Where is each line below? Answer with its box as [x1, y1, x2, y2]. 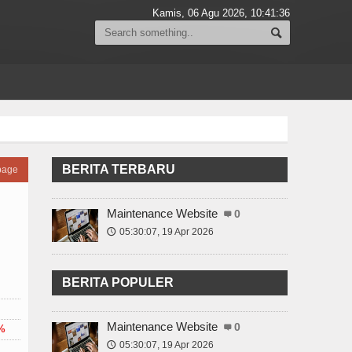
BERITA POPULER [62, 276, 174, 289]
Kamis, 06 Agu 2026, [152, 7, 251, 19]
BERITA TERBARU [62, 163, 175, 176]
